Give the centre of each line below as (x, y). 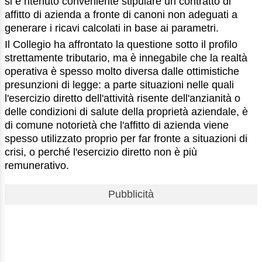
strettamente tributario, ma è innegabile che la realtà (126, 58)
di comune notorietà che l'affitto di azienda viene (117, 125)
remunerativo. (37, 166)
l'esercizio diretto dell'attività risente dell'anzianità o (123, 99)
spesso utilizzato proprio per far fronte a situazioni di (126, 139)
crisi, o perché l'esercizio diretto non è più (101, 152)
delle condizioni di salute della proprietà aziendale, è (126, 112)
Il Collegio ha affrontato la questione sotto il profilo (121, 45)
